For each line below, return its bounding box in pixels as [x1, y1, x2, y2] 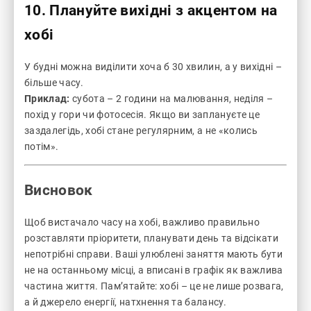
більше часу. [24, 77, 83, 89]
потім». [24, 141, 59, 153]
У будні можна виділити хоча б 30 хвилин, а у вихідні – [24, 61, 283, 73]
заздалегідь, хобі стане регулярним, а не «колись [24, 125, 258, 137]
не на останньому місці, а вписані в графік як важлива [24, 264, 283, 276]
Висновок [24, 181, 93, 199]
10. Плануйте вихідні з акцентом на [24, 2, 278, 19]
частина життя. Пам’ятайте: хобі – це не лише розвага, [24, 280, 284, 292]
